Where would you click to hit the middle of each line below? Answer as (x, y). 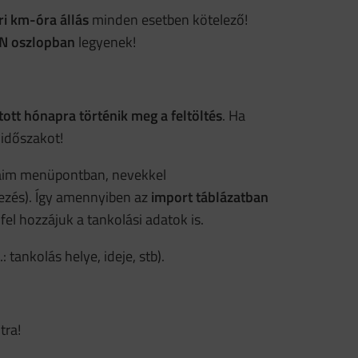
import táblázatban (210, 197)
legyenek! (105, 42)
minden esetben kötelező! (168, 20)
